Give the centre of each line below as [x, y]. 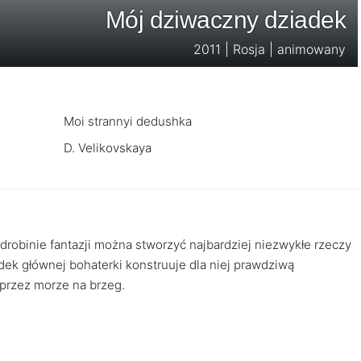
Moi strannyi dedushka [128, 121]
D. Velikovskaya [108, 148]
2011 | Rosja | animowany [270, 49]
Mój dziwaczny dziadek [225, 20]
